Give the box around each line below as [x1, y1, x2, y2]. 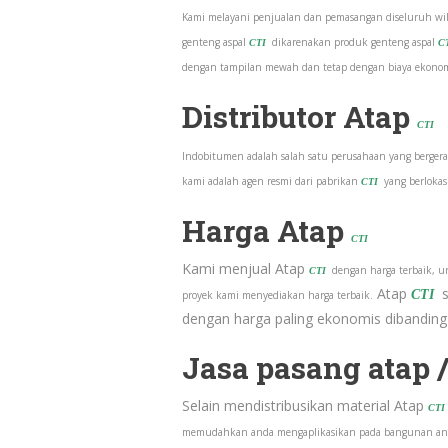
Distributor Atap [182, 97, 417, 136]
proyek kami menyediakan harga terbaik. [182, 288, 373, 302]
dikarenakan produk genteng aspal [266, 35, 438, 49]
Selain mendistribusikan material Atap [182, 396, 428, 415]
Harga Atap [182, 211, 351, 250]
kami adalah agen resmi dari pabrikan [182, 174, 361, 188]
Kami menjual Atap [182, 259, 309, 278]
